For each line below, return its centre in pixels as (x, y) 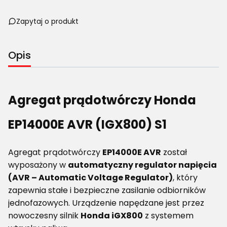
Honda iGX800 (112, 216)
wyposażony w (38, 165)
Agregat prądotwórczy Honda (102, 100)
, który (185, 178)
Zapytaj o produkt (47, 21)
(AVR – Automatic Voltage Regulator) (90, 178)
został (174, 153)
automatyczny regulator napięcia (142, 165)
